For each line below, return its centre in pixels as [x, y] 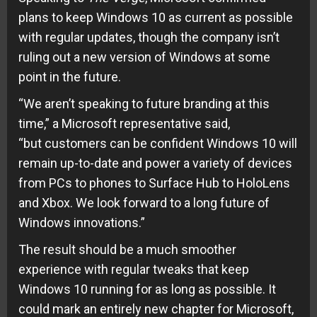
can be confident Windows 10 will [202, 143]
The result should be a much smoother [127, 249]
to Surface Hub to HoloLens [211, 183]
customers [76, 143]
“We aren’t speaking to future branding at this [144, 103]
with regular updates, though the [110, 37]
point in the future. [70, 76]
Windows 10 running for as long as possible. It [147, 289]
